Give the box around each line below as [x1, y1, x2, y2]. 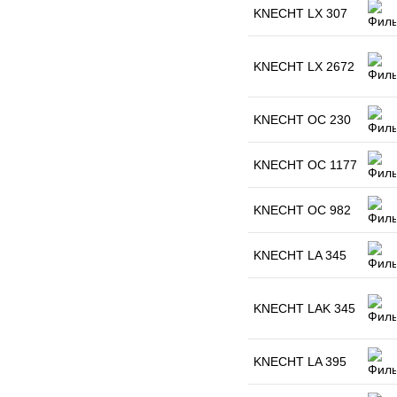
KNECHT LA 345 [253, 248, 346, 262]
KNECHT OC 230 [253, 113, 351, 127]
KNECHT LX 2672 [253, 59, 354, 74]
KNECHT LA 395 [253, 354, 346, 369]
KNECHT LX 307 [253, 6, 347, 20]
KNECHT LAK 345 [253, 301, 355, 315]
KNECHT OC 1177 [253, 158, 357, 172]
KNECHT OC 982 [253, 203, 351, 217]
